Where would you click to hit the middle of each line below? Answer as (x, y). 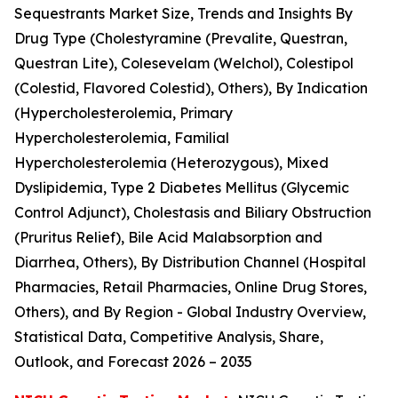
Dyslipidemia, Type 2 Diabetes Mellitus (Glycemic (182, 187)
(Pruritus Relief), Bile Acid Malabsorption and (168, 237)
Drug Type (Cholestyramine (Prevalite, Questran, (181, 38)
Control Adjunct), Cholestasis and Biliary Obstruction (193, 212)
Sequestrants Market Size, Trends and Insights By (183, 13)
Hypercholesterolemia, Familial (122, 137)
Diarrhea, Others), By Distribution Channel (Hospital (190, 262)
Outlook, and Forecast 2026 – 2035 (133, 361)
